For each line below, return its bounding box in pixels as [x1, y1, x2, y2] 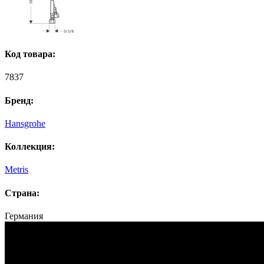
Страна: [5, 187, 39, 198]
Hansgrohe [5, 118, 45, 128]
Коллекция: [5, 141, 55, 152]
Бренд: [5, 95, 34, 105]
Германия [5, 211, 43, 221]
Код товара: [5, 49, 55, 60]
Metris [5, 164, 28, 175]
